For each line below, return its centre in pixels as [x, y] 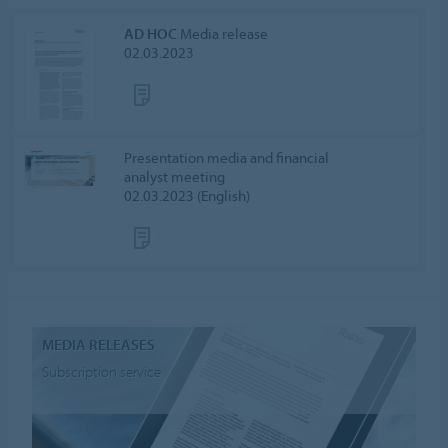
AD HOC [151, 33]
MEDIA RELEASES [99, 345]
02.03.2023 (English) [187, 195]
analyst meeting [175, 176]
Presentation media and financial [227, 157]
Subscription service [102, 371]
